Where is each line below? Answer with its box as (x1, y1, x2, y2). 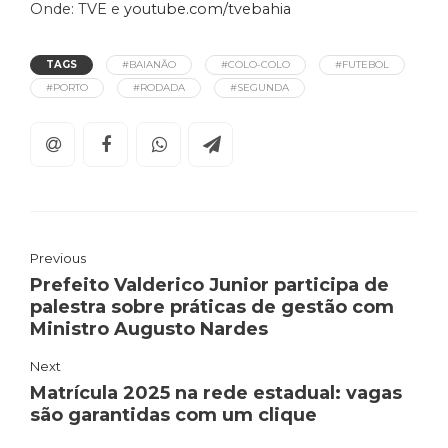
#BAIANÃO (122, 57, 176, 71)
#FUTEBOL (335, 57, 389, 71)
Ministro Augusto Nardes (30, 317, 268, 340)
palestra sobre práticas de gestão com (30, 295, 394, 318)
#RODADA (133, 80, 185, 94)
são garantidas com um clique (30, 403, 317, 426)
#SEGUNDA (230, 80, 289, 94)
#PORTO (46, 80, 88, 94)
